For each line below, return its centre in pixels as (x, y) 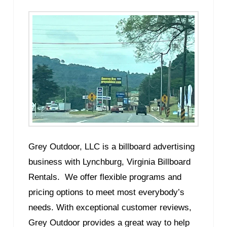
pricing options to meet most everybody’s (107, 193)
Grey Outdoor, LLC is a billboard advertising (112, 147)
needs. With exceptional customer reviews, (110, 208)
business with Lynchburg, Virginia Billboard (110, 162)
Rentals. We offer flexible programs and (105, 177)
